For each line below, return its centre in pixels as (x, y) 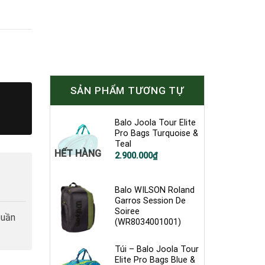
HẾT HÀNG (78, 153)
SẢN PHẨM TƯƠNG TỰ (127, 91)
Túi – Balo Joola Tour (157, 249)
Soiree (127, 211)
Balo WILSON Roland (155, 190)
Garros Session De (151, 201)
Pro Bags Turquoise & (157, 134)
